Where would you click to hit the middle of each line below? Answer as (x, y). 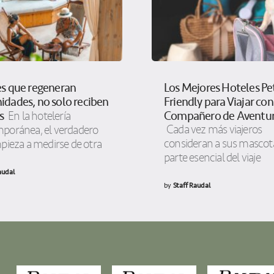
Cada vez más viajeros (214, 130)
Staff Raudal (191, 186)
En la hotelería (39, 117)
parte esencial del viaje (212, 158)
